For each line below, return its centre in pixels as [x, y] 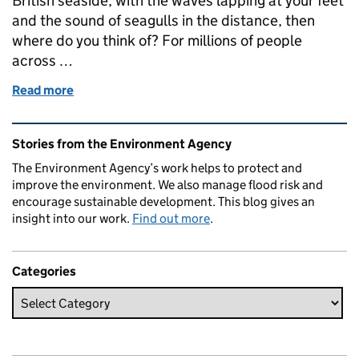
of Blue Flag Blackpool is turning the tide [188, 90]
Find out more [171, 218]
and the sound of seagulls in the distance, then [163, 20]
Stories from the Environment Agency [122, 144]
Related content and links [113, 134]
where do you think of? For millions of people [157, 40]
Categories [44, 271]
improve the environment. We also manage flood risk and [167, 185]
